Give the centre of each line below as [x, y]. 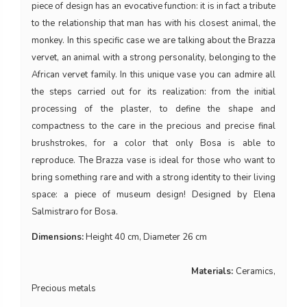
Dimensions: [58, 237]
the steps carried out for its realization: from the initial [153, 92]
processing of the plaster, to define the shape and [153, 109]
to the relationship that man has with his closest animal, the [153, 24]
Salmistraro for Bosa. [75, 212]
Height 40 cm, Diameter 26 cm [180, 237]
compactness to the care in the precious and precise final [153, 126]
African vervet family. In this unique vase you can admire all [153, 75]
